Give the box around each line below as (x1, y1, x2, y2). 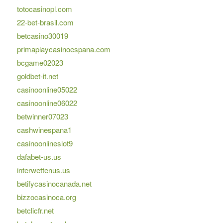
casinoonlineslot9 (16, 138, 73, 149)
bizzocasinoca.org (16, 192, 76, 203)
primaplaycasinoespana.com (16, 44, 111, 55)
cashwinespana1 (16, 124, 72, 135)
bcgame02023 (16, 57, 63, 68)
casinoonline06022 (16, 98, 77, 109)
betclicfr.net (16, 205, 54, 216)
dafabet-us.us (16, 151, 61, 162)
